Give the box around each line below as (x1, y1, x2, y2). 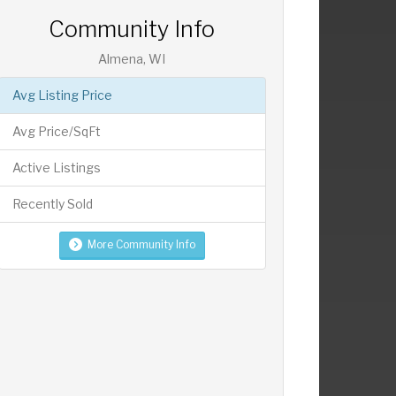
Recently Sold (11, 195, 93, 211)
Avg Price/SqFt (11, 123, 101, 139)
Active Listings (11, 159, 101, 175)
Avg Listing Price (11, 87, 112, 103)
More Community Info (87, 237, 195, 251)
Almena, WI (98, 50, 166, 66)
